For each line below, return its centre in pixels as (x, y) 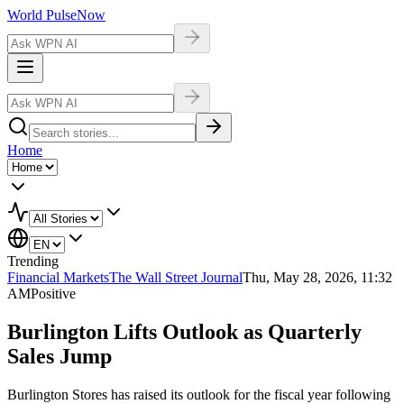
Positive (53, 294)
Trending (33, 261)
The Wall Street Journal (176, 277)
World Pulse (42, 15)
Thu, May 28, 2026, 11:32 (317, 277)
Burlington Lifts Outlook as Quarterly (184, 331)
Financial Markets (58, 277)
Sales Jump (60, 356)
